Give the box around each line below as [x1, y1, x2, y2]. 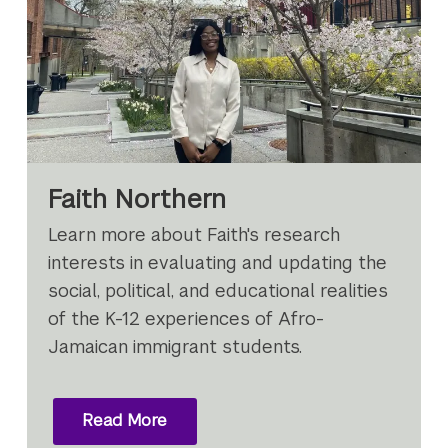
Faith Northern [48, 182, 227, 215]
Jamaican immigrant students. [48, 334, 303, 358]
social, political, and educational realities [48, 278, 389, 302]
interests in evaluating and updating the [48, 250, 388, 274]
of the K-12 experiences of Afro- [48, 306, 325, 330]
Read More [82, 410, 168, 432]
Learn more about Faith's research [48, 222, 341, 246]
